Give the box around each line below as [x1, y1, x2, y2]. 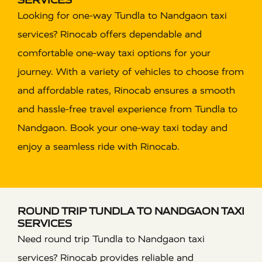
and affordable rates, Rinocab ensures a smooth [18, 84, 235, 96]
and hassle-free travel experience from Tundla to [18, 103, 237, 115]
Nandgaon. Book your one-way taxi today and [18, 122, 227, 133]
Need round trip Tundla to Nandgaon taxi [18, 233, 205, 244]
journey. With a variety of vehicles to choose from [18, 65, 244, 77]
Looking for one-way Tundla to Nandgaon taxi [18, 9, 227, 21]
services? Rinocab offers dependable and [18, 28, 202, 40]
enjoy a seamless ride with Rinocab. [18, 140, 180, 152]
